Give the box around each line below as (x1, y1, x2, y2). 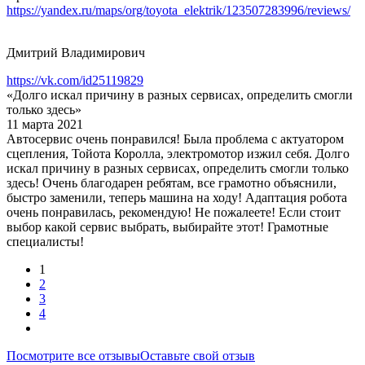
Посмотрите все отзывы (7, 348, 140, 363)
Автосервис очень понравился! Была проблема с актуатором (7, 131, 344, 146)
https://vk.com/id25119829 (7, 73, 143, 87)
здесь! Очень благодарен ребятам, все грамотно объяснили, (7, 175, 336, 190)
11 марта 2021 (7, 117, 83, 131)
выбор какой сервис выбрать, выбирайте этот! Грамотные (7, 219, 328, 234)
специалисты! (7, 234, 84, 248)
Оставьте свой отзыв (140, 348, 255, 363)
